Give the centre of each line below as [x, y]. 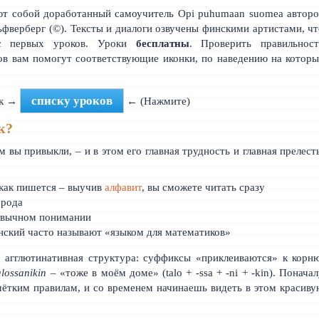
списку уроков [72, 101]
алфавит [124, 187]
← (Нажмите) [157, 101]
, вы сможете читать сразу [204, 187]
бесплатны [162, 43]
